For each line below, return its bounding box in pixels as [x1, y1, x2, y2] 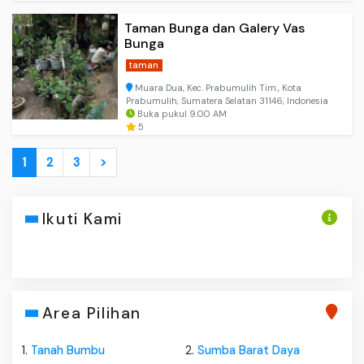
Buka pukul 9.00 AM [135, 108, 227, 120]
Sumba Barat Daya [197, 343, 300, 358]
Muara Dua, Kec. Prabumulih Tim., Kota [132, 82, 301, 94]
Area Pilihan [41, 303, 141, 324]
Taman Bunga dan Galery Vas [124, 19, 305, 37]
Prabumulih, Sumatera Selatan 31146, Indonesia [126, 95, 328, 107]
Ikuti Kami [41, 209, 123, 230]
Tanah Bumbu [31, 343, 105, 358]
